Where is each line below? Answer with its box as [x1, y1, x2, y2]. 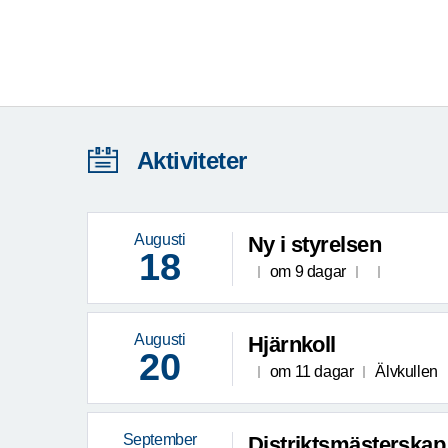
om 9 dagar [269, 263, 346, 281]
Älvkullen [375, 363, 438, 381]
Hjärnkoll [247, 332, 336, 358]
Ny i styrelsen [247, 232, 382, 258]
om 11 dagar [269, 363, 354, 381]
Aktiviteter [137, 147, 247, 175]
